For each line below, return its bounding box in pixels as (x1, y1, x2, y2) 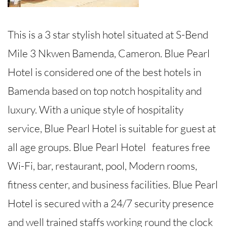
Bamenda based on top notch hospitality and (8, 84, 202, 98)
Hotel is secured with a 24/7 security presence (8, 197, 214, 210)
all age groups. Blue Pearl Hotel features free (8, 140, 210, 154)
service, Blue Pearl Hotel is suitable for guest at (8, 122, 216, 135)
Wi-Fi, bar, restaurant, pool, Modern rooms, (8, 159, 197, 173)
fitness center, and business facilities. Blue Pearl (8, 178, 218, 192)
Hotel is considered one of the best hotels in (8, 65, 201, 79)
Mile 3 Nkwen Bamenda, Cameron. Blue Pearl (8, 47, 210, 60)
